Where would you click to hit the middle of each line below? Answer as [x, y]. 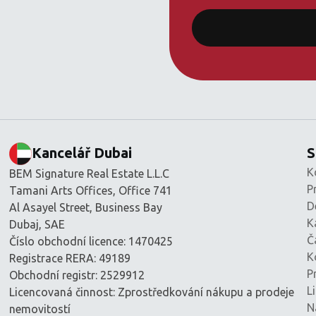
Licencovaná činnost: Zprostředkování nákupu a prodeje [152, 292]
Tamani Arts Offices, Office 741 [91, 190]
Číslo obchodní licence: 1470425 [91, 241]
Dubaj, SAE [37, 224]
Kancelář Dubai [82, 152]
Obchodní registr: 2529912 [77, 275]
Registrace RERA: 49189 [70, 258]
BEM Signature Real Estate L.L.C [90, 173]
